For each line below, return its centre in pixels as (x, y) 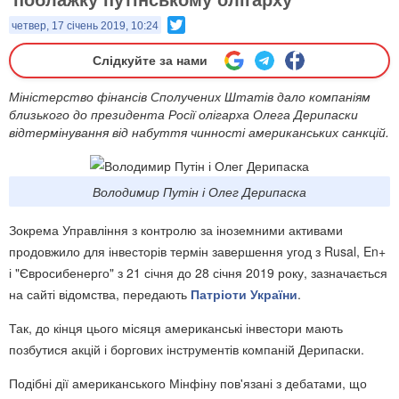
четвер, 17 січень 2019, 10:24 (85, 26)
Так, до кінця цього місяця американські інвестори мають (176, 328)
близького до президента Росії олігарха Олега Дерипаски (183, 114)
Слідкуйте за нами (150, 61)
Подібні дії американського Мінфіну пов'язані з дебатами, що (188, 383)
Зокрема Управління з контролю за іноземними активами (176, 230)
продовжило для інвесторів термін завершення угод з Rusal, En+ (197, 252)
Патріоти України (244, 294)
